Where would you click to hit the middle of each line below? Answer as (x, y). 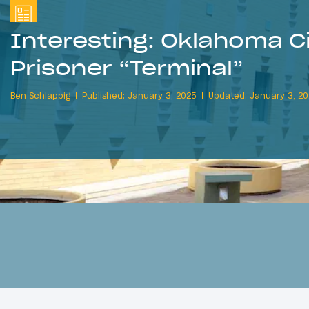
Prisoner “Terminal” (127, 68)
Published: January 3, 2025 (139, 96)
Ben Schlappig (40, 96)
